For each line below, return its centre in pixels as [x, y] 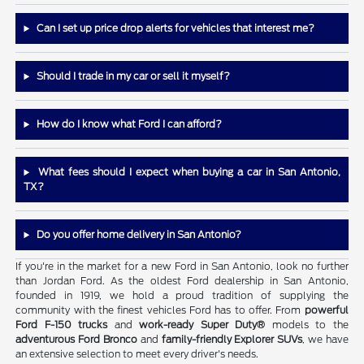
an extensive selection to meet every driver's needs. [137, 354]
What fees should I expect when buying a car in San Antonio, [187, 172]
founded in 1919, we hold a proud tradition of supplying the [182, 296]
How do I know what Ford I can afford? [128, 124]
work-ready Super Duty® [202, 325]
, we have [325, 340]
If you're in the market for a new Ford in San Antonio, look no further [182, 266]
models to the [307, 325]
